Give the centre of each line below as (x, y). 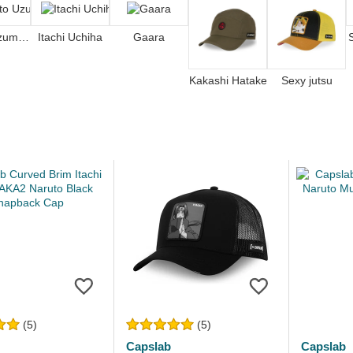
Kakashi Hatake (228, 80)
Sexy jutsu (307, 80)
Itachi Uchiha (70, 37)
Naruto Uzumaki (24, 37)
